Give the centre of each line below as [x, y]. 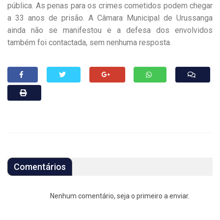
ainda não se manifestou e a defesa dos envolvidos [110, 30]
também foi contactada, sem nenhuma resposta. [89, 42]
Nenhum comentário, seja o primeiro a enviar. [120, 196]
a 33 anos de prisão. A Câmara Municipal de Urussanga [110, 18]
